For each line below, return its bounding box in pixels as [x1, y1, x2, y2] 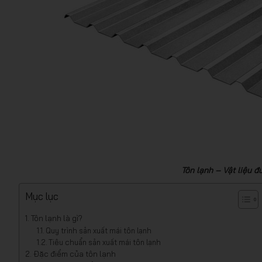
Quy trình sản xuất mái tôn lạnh [46, 226, 152, 235]
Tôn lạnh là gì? [30, 213, 82, 223]
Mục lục [25, 190, 58, 202]
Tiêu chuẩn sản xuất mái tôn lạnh [49, 237, 161, 247]
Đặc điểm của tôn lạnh [33, 249, 116, 258]
